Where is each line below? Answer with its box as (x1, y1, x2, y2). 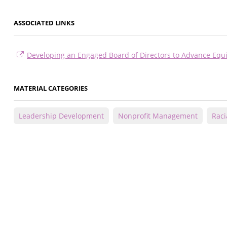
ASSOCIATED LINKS (14, 18, 74, 28)
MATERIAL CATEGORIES (14, 84, 88, 93)
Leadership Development (19, 111, 104, 121)
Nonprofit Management (118, 111, 198, 121)
